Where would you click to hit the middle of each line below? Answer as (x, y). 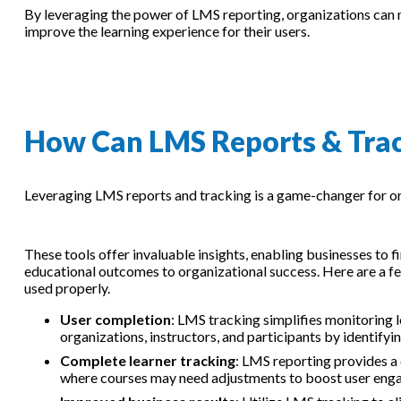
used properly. (68, 287)
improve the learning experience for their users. (166, 30)
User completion (115, 319)
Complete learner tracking (147, 360)
